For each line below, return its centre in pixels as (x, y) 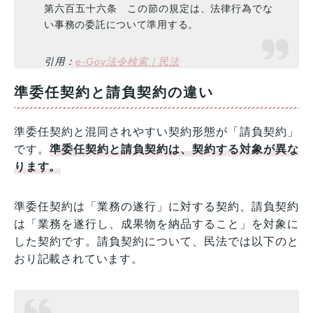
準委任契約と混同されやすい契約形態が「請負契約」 (156, 131)
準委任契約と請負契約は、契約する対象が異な (174, 149)
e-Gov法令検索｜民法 (128, 61)
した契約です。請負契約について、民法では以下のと (156, 241)
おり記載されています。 (79, 259)
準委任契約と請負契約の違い (114, 92)
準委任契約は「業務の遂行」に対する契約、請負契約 (156, 206)
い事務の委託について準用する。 (121, 24)
